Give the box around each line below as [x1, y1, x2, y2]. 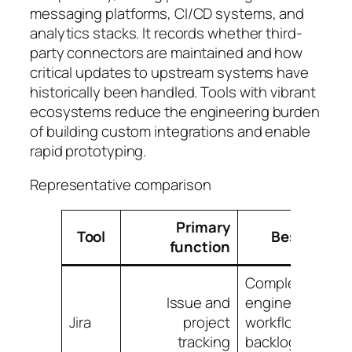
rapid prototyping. [30, 140, 147, 161]
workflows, [245, 311, 316, 332]
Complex [245, 272, 304, 293]
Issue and [166, 291, 230, 313]
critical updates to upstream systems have [30, 61, 309, 82]
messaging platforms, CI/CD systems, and [30, 2, 305, 24]
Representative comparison [30, 174, 211, 196]
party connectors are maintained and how [30, 42, 303, 63]
